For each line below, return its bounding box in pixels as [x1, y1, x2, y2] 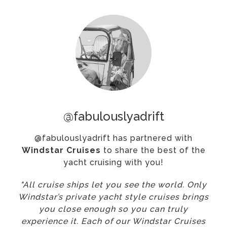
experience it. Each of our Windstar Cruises [21, 216, 206, 226]
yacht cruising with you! [63, 158, 164, 167]
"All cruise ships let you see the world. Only [20, 180, 207, 190]
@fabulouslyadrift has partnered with [34, 133, 193, 143]
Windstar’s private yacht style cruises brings [18, 192, 209, 202]
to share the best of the [100, 145, 206, 155]
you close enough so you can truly [39, 204, 188, 214]
